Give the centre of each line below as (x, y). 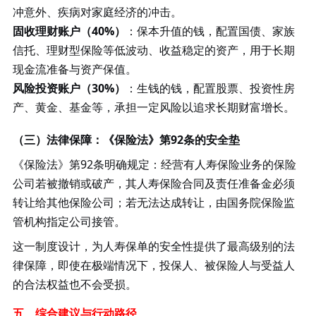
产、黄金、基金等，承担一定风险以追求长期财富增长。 (153, 107)
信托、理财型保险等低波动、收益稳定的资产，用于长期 (153, 50)
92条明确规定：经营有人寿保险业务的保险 (188, 164)
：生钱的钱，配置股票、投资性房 (210, 88)
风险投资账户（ (52, 88)
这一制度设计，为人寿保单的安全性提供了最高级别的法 (153, 246)
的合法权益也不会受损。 (74, 284)
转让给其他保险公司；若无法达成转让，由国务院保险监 (153, 202)
